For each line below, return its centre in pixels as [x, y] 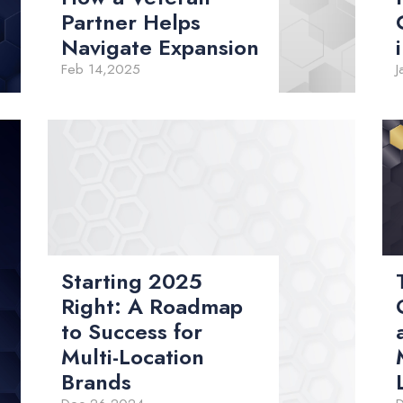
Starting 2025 [132, 282]
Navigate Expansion [160, 48]
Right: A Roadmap [152, 307]
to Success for [132, 332]
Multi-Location [133, 357]
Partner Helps [131, 22]
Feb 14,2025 [101, 70]
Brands [99, 382]
